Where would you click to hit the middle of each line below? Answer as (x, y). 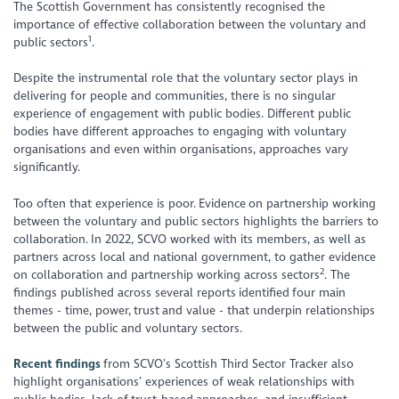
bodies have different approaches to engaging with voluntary (180, 132)
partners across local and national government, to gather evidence (195, 256)
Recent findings (57, 364)
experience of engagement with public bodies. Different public (183, 114)
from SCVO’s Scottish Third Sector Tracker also (228, 364)
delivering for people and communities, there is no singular (175, 96)
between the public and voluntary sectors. (131, 328)
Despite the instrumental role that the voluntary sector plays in (186, 78)
